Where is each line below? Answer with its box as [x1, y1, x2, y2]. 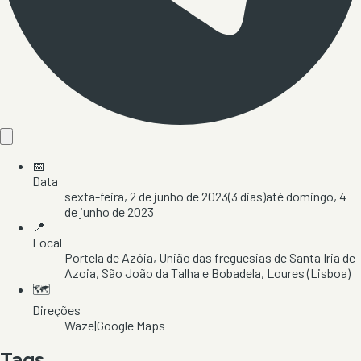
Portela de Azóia [64, 249, 153, 265]
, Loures [261, 264, 305, 280]
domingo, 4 [286, 188, 346, 204]
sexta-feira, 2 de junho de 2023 [64, 188, 228, 204]
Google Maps [97, 317, 165, 333]
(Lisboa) [305, 264, 351, 280]
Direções [32, 301, 81, 317]
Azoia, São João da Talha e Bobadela [64, 264, 261, 280]
